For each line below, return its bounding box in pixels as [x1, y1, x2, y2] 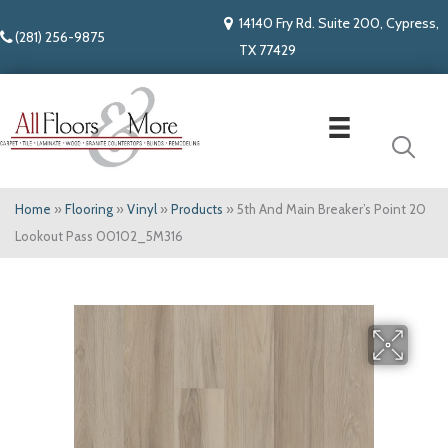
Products [171, 201, 223, 218]
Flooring [65, 201, 113, 218]
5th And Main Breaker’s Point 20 [237, 201, 426, 218]
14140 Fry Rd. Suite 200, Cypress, [239, 14, 439, 32]
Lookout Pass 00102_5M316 [15, 228, 183, 245]
